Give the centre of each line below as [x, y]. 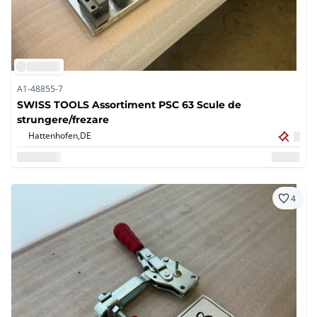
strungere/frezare [63, 120]
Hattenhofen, [54, 136]
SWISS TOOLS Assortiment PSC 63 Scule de [129, 105]
